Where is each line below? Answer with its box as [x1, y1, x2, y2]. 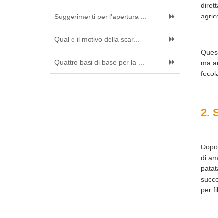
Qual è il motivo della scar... [54, 36, 139, 43]
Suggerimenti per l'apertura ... [54, 13, 146, 20]
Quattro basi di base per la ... [54, 58, 144, 66]
